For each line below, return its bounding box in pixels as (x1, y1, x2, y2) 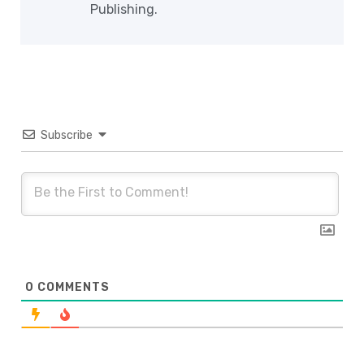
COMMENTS (34, 279, 110, 294)
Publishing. (90, 2, 158, 18)
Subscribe (41, 128, 93, 142)
